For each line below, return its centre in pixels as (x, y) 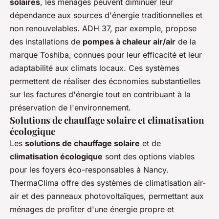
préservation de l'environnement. (70, 108)
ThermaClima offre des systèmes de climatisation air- (108, 183)
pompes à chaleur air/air (129, 42)
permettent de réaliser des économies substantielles (105, 81)
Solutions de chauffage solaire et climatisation (107, 120)
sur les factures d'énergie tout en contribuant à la (100, 95)
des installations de (46, 42)
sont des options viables (149, 157)
